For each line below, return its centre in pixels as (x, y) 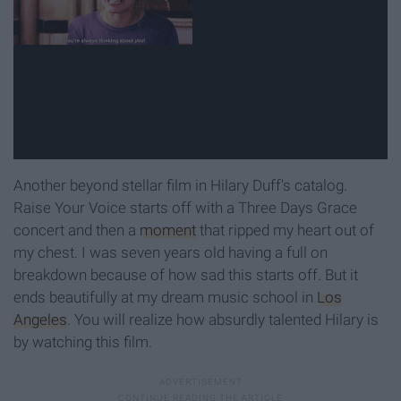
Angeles (40, 320)
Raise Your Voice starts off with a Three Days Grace (185, 208)
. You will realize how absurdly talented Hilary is (223, 320)
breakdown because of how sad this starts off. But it (186, 275)
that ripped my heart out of (285, 230)
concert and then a (77, 230)
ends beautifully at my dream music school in (165, 298)
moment (168, 230)
